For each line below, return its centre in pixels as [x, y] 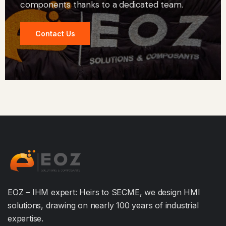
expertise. [25, 219]
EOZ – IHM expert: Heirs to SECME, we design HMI [104, 192]
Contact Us [55, 33]
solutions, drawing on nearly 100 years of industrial [103, 206]
